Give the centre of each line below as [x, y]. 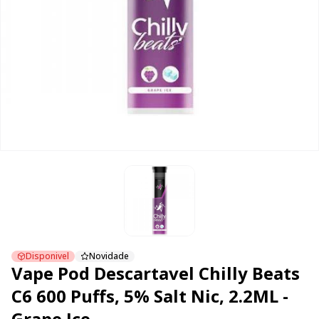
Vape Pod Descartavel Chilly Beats [156, 273]
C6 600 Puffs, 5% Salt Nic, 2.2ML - [150, 296]
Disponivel [47, 256]
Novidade [109, 256]
